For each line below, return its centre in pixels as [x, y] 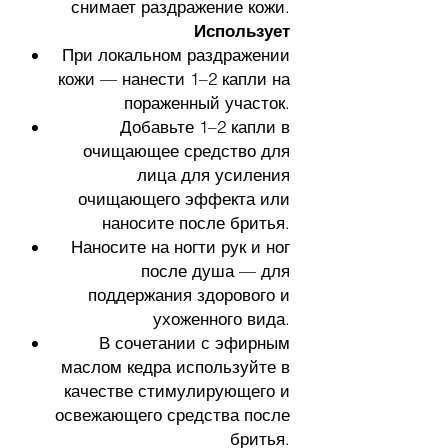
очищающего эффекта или [184, 198]
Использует [242, 30]
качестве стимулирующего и [177, 390]
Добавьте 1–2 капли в [205, 126]
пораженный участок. [207, 102]
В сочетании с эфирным [194, 342]
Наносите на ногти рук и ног [180, 246]
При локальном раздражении [176, 54]
